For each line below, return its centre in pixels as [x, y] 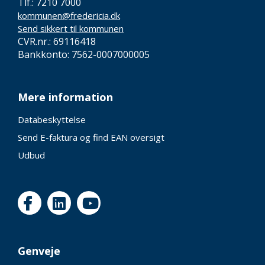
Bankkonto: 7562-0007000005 [84, 54]
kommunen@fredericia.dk [69, 15]
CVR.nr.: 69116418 [57, 41]
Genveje [39, 251]
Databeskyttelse [52, 119]
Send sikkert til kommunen [71, 28]
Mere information [65, 97]
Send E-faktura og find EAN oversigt [91, 137]
